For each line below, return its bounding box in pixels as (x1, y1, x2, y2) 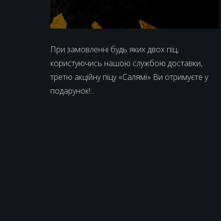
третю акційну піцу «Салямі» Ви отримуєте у (50, 72, 208, 83)
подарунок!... (50, 85, 95, 97)
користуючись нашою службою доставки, (50, 58, 202, 69)
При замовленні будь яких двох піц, (50, 44, 179, 55)
